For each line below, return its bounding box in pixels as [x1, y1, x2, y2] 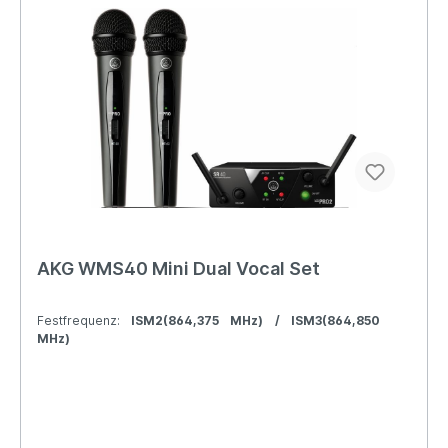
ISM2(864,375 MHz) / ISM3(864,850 [131, 312, 380, 328]
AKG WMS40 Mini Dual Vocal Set [37, 257, 320, 279]
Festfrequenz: [37, 312, 131, 328]
